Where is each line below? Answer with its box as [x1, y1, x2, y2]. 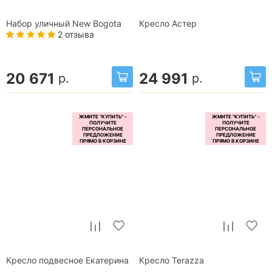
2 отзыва [55, 29, 94, 39]
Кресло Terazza [139, 256, 204, 266]
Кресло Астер [139, 18, 197, 29]
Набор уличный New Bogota [6, 18, 121, 29]
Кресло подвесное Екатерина [6, 256, 129, 266]
